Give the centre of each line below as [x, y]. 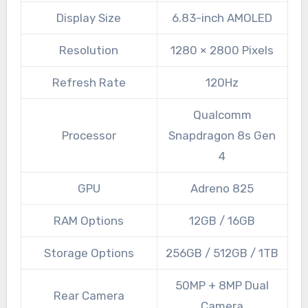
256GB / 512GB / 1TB [222, 253]
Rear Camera [89, 296]
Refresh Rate [89, 83]
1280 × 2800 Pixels [222, 51]
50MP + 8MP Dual [222, 286]
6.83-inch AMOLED [222, 18]
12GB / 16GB [222, 221]
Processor [89, 136]
